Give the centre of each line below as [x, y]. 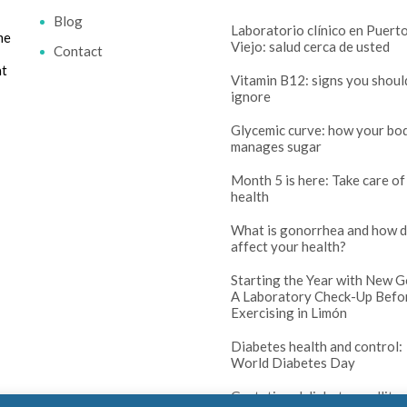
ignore [251, 96]
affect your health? [288, 246]
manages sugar [276, 146]
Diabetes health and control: [317, 346]
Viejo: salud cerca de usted [310, 46]
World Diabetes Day [293, 362]
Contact [78, 51]
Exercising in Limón [289, 313]
